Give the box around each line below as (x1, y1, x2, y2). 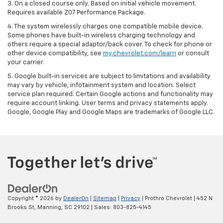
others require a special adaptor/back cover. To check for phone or (7, 41, 212, 48)
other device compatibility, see (7, 50, 103, 57)
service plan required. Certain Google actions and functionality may (7, 91, 213, 98)
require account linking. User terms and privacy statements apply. (7, 100, 208, 107)
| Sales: (90, 205, 113, 211)
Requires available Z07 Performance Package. (7, 9, 145, 16)
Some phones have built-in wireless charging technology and (7, 32, 195, 39)
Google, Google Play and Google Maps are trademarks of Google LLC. (7, 109, 215, 115)
